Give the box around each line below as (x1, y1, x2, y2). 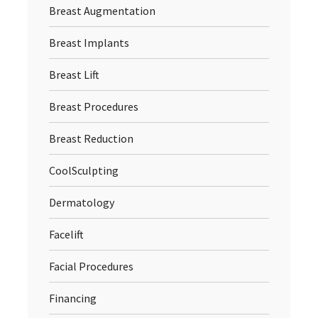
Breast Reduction (49, 131, 133, 146)
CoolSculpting (49, 163, 119, 178)
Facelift (49, 227, 84, 242)
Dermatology (49, 195, 114, 210)
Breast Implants (49, 35, 129, 50)
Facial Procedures (49, 259, 133, 274)
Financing (49, 291, 97, 306)
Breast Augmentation (49, 4, 155, 18)
